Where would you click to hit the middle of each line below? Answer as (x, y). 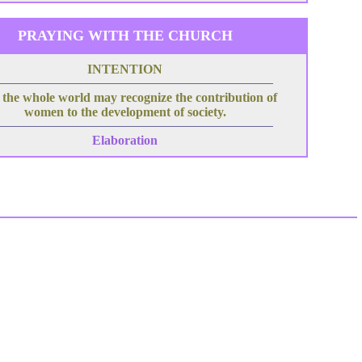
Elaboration (125, 140)
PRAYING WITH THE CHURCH (125, 36)
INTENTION (125, 69)
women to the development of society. (125, 112)
